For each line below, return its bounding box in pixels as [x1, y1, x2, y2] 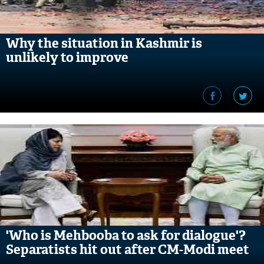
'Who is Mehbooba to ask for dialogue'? [6, 227, 246, 244]
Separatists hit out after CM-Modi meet [6, 241, 249, 258]
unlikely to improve [6, 49, 128, 66]
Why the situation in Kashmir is [6, 35, 202, 52]
